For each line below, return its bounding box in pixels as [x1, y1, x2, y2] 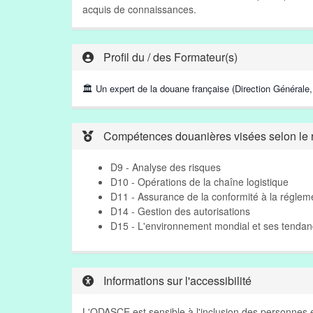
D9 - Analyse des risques [110, 160, 221, 174]
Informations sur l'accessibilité [101, 272, 252, 289]
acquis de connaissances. [82, 2, 196, 16]
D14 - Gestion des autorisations [110, 204, 250, 218]
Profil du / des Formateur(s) [101, 49, 238, 65]
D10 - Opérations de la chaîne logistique [110, 175, 289, 189]
